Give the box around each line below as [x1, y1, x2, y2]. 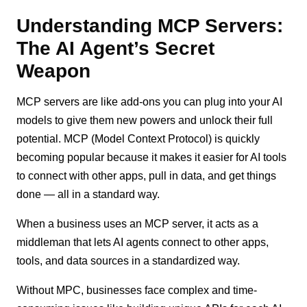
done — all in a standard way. [16, 188, 160, 200]
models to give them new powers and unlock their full [16, 114, 273, 126]
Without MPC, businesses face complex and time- [16, 284, 258, 296]
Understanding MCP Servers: [16, 14, 284, 36]
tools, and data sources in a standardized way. [16, 254, 241, 267]
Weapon [16, 60, 91, 82]
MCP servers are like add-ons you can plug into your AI [16, 95, 283, 108]
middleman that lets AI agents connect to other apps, [16, 236, 269, 248]
